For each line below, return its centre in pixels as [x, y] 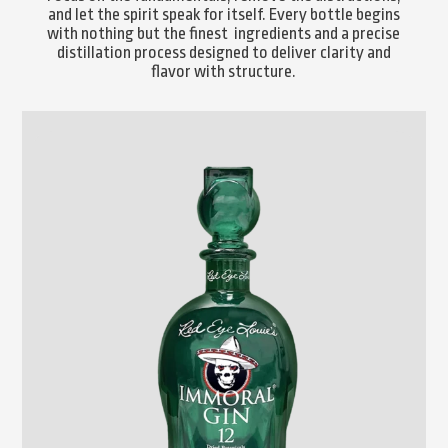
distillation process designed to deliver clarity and [223, 52]
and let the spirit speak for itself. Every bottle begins [223, 14]
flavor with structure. [224, 71]
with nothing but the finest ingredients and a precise [224, 33]
